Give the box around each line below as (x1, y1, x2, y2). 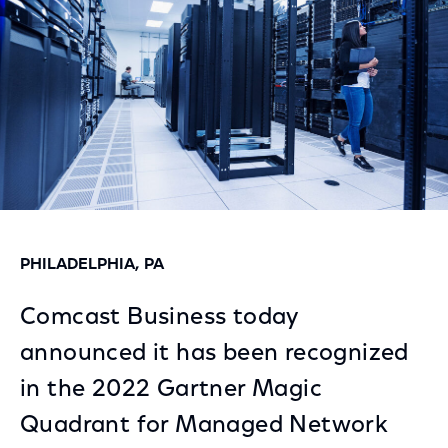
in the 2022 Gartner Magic (20, 378, 322, 402)
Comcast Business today (20, 306, 299, 330)
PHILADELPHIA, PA (20, 257, 164, 273)
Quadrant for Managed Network (20, 414, 389, 438)
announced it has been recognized (20, 342, 409, 366)
